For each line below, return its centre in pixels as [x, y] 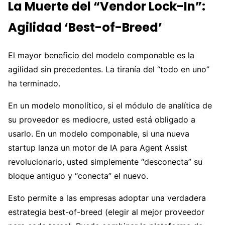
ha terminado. [34, 83]
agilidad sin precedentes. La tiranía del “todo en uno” [109, 69]
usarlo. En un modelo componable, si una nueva [99, 133]
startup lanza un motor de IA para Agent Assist [98, 147]
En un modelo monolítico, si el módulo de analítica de [110, 105]
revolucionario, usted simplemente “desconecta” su [105, 161]
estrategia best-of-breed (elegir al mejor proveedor [106, 212]
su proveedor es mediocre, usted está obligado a [102, 119]
